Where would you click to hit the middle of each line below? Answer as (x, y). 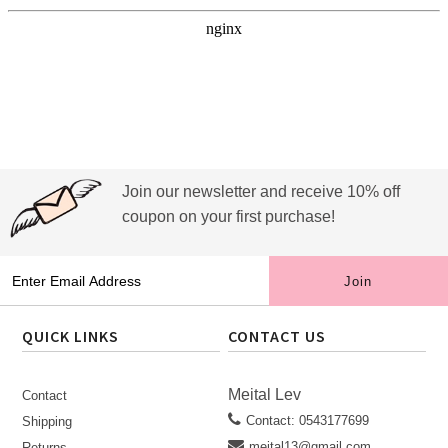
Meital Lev (265, 394)
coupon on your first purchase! (228, 216)
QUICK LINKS (71, 336)
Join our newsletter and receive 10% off (261, 191)
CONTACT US (277, 336)
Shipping (47, 421)
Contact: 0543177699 (308, 420)
